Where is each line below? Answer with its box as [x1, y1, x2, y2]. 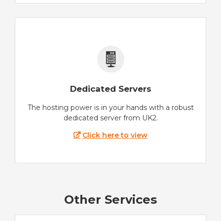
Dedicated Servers [70, 83, 151, 94]
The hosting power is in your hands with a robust [27, 103, 194, 112]
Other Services [64, 192, 157, 207]
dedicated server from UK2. [63, 113, 158, 122]
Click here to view [82, 130, 148, 140]
